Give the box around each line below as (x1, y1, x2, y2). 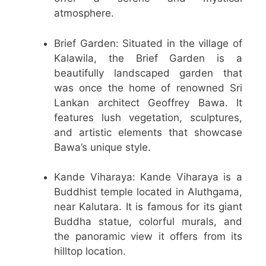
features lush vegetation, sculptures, (54, 111, 242, 123)
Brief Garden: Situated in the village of (54, 37, 242, 49)
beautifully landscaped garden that (54, 66, 242, 79)
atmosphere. (54, 7, 114, 20)
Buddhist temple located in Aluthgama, (54, 186, 242, 198)
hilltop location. (54, 245, 126, 258)
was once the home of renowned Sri (54, 81, 242, 94)
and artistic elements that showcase (54, 126, 242, 138)
